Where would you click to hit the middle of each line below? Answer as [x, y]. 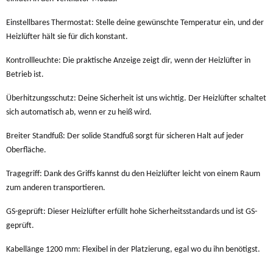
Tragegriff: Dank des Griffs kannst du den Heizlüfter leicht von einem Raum [133, 174]
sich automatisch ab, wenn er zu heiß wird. [79, 112]
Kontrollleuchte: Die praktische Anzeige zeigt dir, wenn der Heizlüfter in [128, 60]
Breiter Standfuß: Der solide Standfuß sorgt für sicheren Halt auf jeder [125, 136]
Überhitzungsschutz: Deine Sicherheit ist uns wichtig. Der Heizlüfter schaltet [136, 98]
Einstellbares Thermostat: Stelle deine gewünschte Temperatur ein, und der [135, 23]
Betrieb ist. [25, 74]
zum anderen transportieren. [56, 188]
